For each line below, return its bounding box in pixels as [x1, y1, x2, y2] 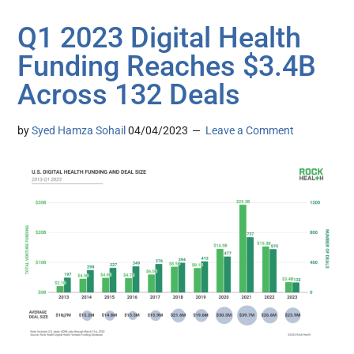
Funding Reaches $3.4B [17, 49, 317, 83]
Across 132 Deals [17, 77, 241, 111]
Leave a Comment [205, 123, 295, 137]
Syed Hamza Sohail [32, 123, 126, 137]
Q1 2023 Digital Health [17, 21, 302, 55]
